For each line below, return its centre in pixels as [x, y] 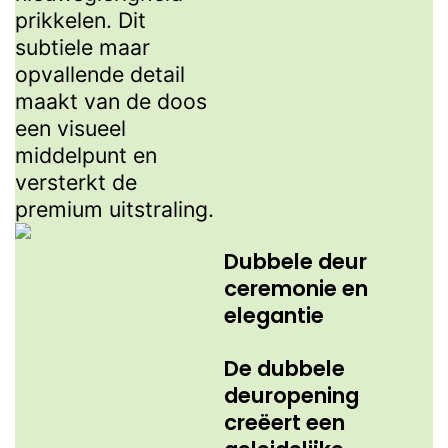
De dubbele [284, 369]
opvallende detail [100, 74]
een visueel [70, 128]
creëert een [284, 423]
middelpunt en [86, 155]
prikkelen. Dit [80, 20]
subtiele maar [82, 47]
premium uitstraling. [114, 209]
